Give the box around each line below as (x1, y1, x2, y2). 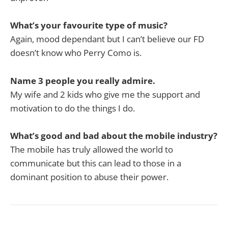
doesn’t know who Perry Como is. (10, 47, 141, 59)
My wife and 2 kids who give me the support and (10, 88, 200, 100)
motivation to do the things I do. (10, 102, 135, 114)
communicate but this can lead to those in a (10, 157, 181, 169)
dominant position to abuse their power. (10, 170, 168, 183)
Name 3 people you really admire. (10, 74, 155, 87)
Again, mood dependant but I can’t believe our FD (10, 33, 204, 45)
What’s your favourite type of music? (10, 19, 167, 32)
